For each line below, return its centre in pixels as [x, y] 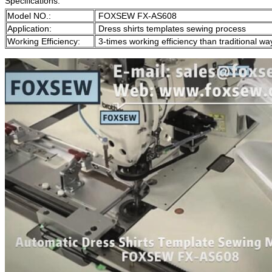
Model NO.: [29, 16]
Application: [29, 29]
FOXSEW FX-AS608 [136, 16]
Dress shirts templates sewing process [171, 29]
